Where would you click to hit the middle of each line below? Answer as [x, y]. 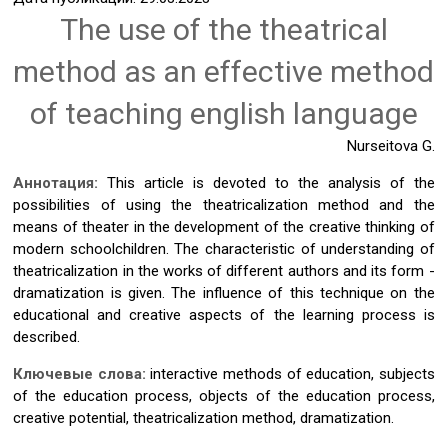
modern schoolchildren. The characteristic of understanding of [224, 249]
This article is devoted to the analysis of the [271, 183]
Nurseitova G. [390, 146]
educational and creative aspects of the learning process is [224, 315]
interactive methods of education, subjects [292, 374]
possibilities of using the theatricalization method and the [224, 205]
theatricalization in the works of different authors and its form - [224, 271]
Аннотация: [60, 183]
